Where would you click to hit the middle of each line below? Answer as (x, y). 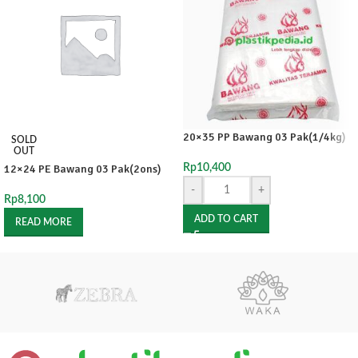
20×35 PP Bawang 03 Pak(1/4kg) (265, 137)
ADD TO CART (226, 219)
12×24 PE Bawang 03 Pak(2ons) (83, 169)
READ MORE (44, 222)
